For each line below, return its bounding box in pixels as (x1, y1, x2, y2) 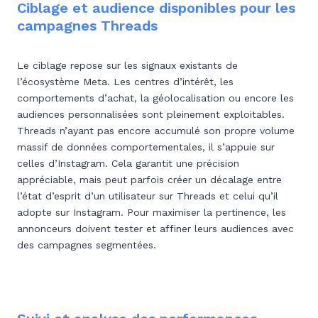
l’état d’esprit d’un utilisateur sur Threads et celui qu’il (17, 190, 278, 202)
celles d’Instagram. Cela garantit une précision (17, 158, 239, 169)
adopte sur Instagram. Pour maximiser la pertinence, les (17, 207, 286, 218)
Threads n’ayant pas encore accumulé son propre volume (17, 125, 295, 136)
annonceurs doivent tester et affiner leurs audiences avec (17, 223, 294, 234)
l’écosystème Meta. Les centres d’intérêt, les (17, 76, 234, 87)
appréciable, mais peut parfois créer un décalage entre (17, 174, 282, 185)
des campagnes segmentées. (17, 239, 156, 251)
